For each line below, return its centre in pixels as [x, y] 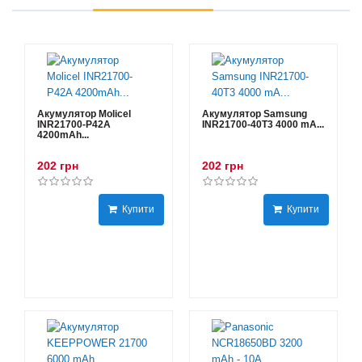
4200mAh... [63, 135]
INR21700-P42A [74, 124]
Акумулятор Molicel [84, 114]
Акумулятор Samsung [255, 114]
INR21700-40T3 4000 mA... [263, 124]
